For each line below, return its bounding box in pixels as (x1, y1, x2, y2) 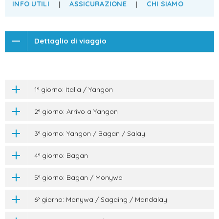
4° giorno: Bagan (34, 151, 88, 160)
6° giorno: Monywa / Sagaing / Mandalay (34, 195, 167, 204)
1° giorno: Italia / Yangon (34, 85, 113, 94)
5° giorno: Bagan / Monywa (34, 173, 123, 182)
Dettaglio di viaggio (34, 36, 107, 45)
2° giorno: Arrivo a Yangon (34, 107, 118, 116)
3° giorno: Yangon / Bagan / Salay (34, 129, 145, 138)
